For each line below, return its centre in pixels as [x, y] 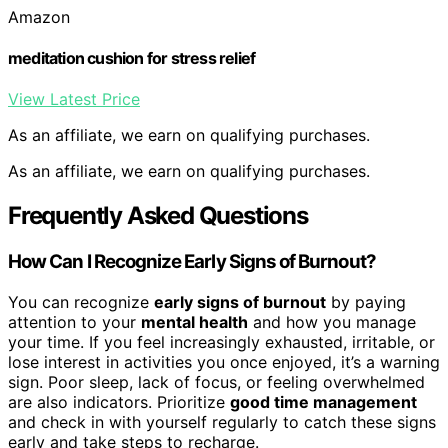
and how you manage [332, 321]
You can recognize [81, 301]
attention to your [74, 321]
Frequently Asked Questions [158, 216]
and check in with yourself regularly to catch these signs [222, 421]
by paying [366, 301]
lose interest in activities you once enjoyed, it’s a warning [224, 361]
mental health [194, 321]
